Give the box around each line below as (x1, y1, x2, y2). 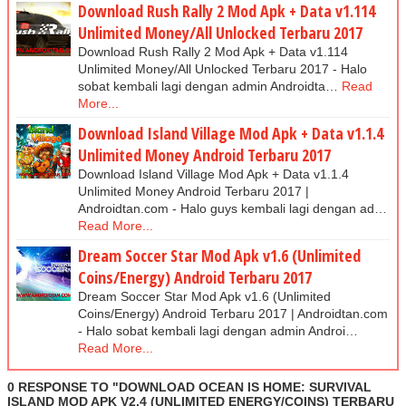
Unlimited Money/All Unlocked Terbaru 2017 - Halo (78, 61, 367, 76)
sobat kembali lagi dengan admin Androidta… (78, 78, 338, 93)
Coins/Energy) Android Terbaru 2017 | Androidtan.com (78, 305, 388, 321)
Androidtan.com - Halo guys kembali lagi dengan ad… (78, 200, 387, 216)
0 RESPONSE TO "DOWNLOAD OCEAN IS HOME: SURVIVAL (7, 379, 372, 394)
